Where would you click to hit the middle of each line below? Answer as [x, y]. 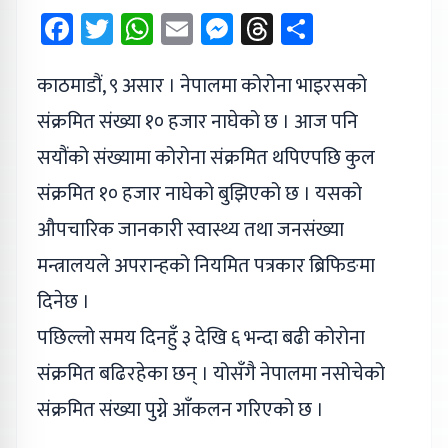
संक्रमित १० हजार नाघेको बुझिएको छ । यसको [199, 194]
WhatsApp [224, 28]
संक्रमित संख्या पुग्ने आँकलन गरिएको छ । [180, 410]
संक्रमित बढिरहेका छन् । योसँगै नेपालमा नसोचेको [211, 374]
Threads [328, 28]
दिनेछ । [63, 302]
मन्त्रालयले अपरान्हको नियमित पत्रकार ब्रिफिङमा [206, 266]
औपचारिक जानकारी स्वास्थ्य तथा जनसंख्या [190, 230]
